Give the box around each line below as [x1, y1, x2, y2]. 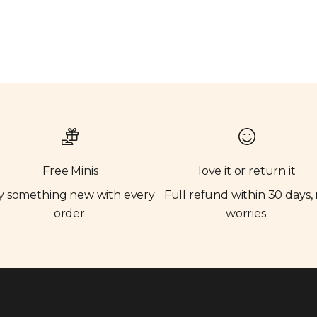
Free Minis [42, 164, 98, 178]
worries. [225, 207, 268, 221]
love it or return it [197, 164, 296, 178]
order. [53, 207, 87, 221]
